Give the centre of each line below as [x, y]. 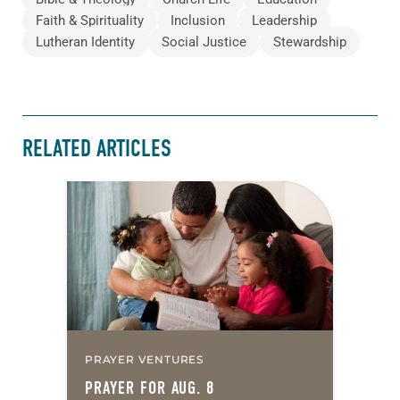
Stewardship [310, 42]
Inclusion [198, 20]
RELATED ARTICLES [97, 149]
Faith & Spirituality [90, 20]
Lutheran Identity [85, 42]
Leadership [284, 20]
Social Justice [204, 42]
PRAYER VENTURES [144, 360]
